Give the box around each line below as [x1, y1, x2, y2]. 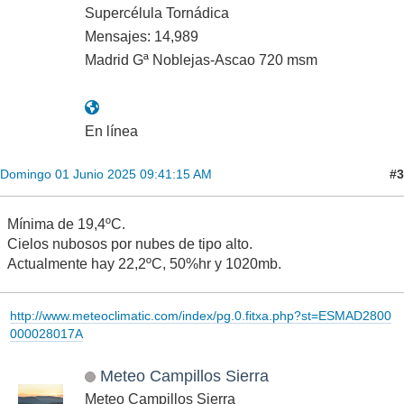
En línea [85, 124, 138, 140]
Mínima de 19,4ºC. [7, 216, 125, 233]
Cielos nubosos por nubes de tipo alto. [7, 236, 252, 252]
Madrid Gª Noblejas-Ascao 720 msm [85, 52, 317, 69]
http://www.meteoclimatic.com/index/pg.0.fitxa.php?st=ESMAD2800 [9, 308, 391, 323]
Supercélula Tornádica [85, 5, 229, 22]
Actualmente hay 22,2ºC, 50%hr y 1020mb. [7, 256, 281, 272]
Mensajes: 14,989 [85, 29, 198, 45]
